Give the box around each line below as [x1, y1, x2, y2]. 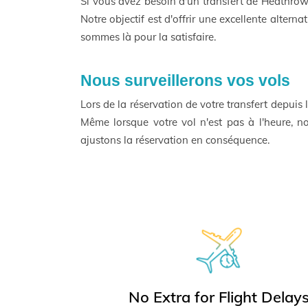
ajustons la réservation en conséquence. [80, 133, 269, 146]
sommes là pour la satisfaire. [80, 30, 216, 43]
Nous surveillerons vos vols [80, 71, 290, 89]
